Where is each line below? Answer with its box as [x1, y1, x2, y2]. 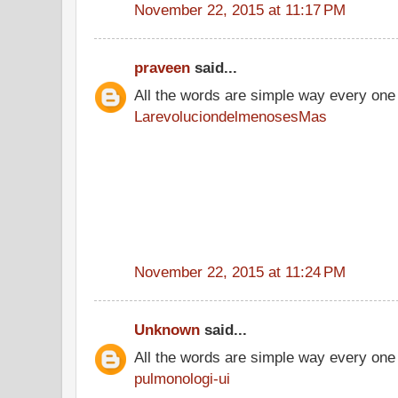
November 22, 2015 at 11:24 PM [134, 262, 346, 281]
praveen [134, 59, 190, 76]
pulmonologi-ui [134, 369, 230, 387]
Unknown [134, 321, 200, 338]
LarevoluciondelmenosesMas [134, 107, 327, 125]
